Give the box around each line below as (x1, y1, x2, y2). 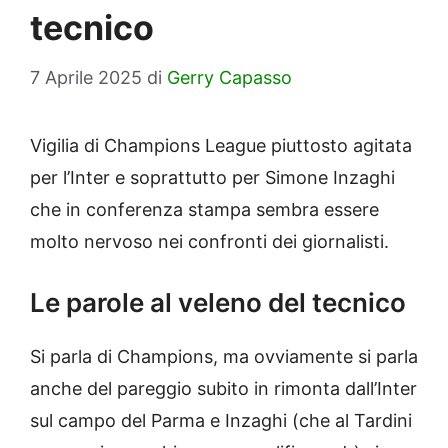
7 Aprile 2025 (30, 67, 142, 89)
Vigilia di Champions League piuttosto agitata (30, 135, 412, 157)
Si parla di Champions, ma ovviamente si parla (30, 346, 418, 368)
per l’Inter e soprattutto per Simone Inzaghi (30, 167, 395, 189)
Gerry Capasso (167, 67, 292, 89)
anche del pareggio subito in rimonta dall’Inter (30, 378, 417, 400)
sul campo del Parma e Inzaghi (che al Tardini (30, 410, 412, 432)
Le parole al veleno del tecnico (30, 287, 406, 319)
